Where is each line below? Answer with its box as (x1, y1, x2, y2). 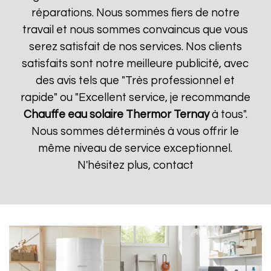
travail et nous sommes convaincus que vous (22, 24, 249, 36)
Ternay (173, 109, 209, 120)
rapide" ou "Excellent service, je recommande (20, 92, 250, 103)
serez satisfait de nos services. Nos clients (28, 41, 242, 53)
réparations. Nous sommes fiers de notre (31, 7, 240, 19)
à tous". (209, 109, 247, 120)
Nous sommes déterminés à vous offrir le (31, 126, 240, 137)
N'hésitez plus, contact (77, 160, 194, 171)
